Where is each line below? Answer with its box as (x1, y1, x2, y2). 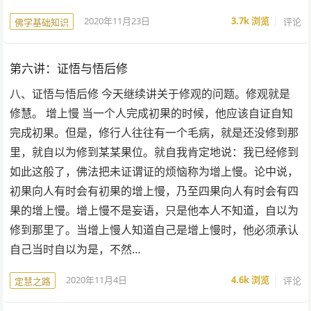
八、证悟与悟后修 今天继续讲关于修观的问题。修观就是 (10, 85, 291, 101)
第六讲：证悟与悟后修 (10, 60, 128, 76)
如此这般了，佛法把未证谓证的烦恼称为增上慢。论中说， (10, 163, 299, 179)
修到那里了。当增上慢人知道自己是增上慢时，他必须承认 (10, 221, 299, 237)
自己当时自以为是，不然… (10, 241, 142, 257)
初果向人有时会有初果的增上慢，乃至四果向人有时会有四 (10, 183, 299, 199)
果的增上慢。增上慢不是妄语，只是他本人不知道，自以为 (10, 202, 299, 218)
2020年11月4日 (66, 274, 128, 287)
